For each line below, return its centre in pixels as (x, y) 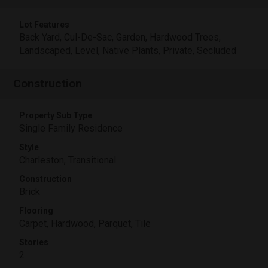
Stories (34, 242)
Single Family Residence (71, 128)
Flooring (36, 210)
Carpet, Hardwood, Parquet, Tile (85, 223)
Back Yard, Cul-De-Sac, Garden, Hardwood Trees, (120, 37)
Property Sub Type (56, 115)
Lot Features (44, 24)
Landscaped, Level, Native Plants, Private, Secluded (128, 50)
